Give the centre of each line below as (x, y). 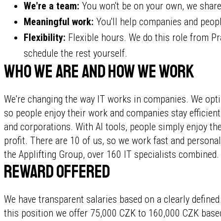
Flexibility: (45, 37)
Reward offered (57, 172)
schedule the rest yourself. (75, 53)
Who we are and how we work (99, 72)
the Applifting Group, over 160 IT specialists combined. (111, 154)
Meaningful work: (59, 22)
